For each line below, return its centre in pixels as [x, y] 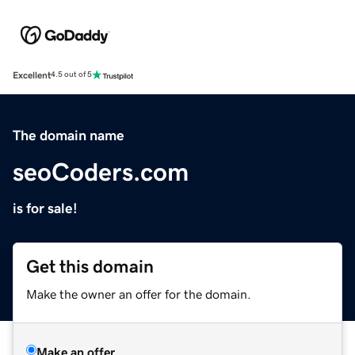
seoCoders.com [101, 172]
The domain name [69, 135]
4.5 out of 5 [71, 75]
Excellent [32, 75]
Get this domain [90, 266]
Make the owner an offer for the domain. [139, 294]
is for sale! [45, 208]
